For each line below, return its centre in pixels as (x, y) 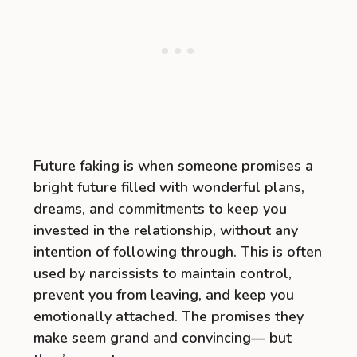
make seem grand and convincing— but (163, 337)
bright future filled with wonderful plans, (169, 187)
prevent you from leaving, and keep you (164, 294)
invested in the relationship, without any (166, 230)
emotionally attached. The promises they (169, 316)
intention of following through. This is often (178, 251)
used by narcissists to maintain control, (163, 273)
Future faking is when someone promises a (173, 165)
